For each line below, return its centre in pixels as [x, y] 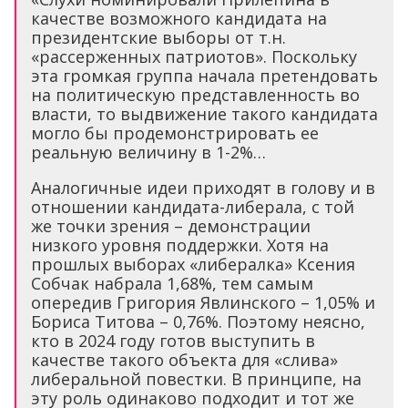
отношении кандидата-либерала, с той [193, 206]
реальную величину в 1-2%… [148, 152]
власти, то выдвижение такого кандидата [204, 113]
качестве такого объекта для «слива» [184, 359]
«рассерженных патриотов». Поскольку [194, 56]
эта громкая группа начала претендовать [204, 75]
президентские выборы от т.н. [158, 37]
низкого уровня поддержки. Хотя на [180, 245]
